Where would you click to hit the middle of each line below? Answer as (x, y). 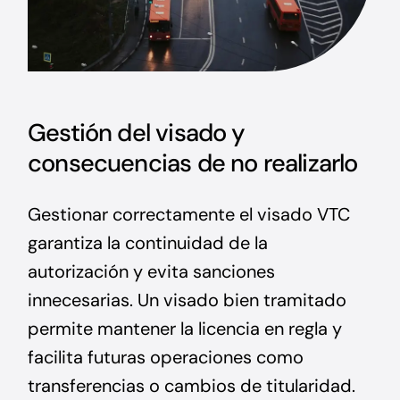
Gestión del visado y (137, 132)
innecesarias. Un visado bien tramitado (187, 300)
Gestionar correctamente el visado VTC (189, 214)
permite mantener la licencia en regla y (185, 328)
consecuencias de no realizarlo (193, 162)
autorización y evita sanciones (152, 271)
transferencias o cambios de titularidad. (192, 385)
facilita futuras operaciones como (166, 357)
